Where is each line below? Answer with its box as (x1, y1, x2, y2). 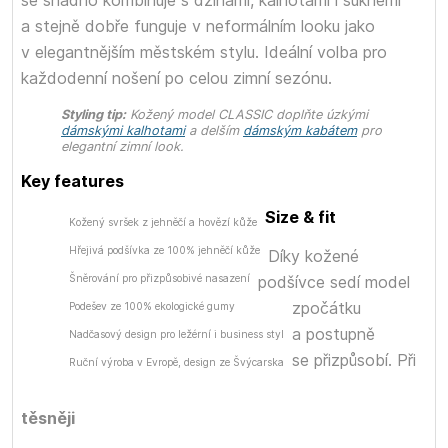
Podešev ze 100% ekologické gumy (69, 300, 235, 312)
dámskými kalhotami (61, 123, 185, 138)
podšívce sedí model (258, 272, 410, 292)
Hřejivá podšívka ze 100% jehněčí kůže (69, 244, 260, 256)
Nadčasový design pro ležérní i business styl (69, 328, 284, 340)
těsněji (21, 408, 75, 428)
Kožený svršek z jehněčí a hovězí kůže (69, 216, 257, 228)
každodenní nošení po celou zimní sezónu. (21, 68, 332, 88)
